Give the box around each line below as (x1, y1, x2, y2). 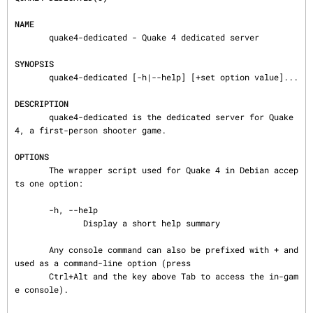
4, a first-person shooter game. (15, 124, 166, 136)
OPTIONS (15, 151, 49, 162)
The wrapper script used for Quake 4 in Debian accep (15, 164, 49, 175)
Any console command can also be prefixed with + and (15, 244, 49, 255)
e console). (15, 284, 68, 295)
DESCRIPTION (15, 98, 68, 109)
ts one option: (15, 177, 83, 189)
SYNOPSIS (15, 58, 54, 69)
